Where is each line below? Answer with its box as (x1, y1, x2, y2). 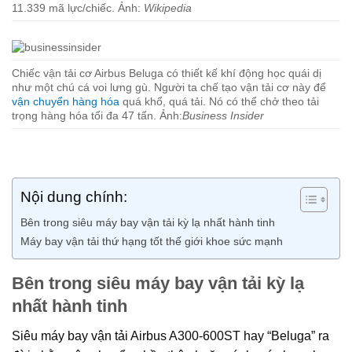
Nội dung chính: (20, 189, 127, 206)
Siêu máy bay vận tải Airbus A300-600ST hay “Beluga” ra (12, 328, 329, 343)
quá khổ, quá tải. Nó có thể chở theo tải (119, 95, 319, 108)
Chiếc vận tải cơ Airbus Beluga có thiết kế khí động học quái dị (12, 67, 321, 79)
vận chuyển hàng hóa (12, 95, 119, 108)
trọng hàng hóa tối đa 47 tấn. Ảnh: (12, 109, 182, 122)
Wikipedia (144, 2, 192, 14)
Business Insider (182, 109, 264, 122)
